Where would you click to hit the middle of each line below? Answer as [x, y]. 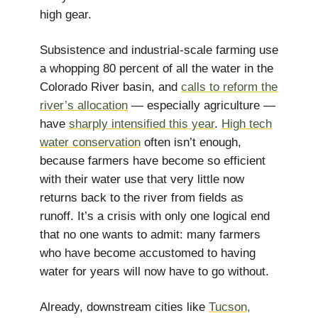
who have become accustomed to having [148, 253]
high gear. [66, 15]
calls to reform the [229, 87]
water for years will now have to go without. [154, 272]
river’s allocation [84, 105]
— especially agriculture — [202, 105]
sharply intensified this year [142, 124]
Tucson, [230, 307]
